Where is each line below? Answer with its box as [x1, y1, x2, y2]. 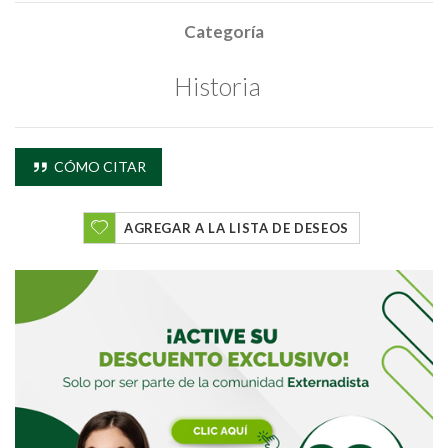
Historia [174, 70, 261, 101]
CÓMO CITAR [50, 157, 146, 175]
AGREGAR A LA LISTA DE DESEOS [123, 219, 350, 236]
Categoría [184, 21, 264, 42]
